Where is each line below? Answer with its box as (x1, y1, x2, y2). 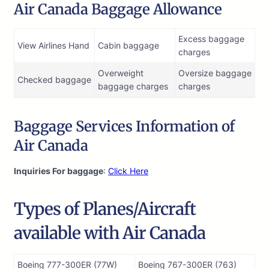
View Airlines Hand (17, 40, 89, 51)
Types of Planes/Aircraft (14, 198, 196, 220)
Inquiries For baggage (14, 166, 103, 177)
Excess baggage (178, 34, 244, 44)
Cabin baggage (98, 40, 159, 51)
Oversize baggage (178, 68, 252, 79)
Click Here (108, 166, 148, 177)
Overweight (98, 68, 144, 79)
